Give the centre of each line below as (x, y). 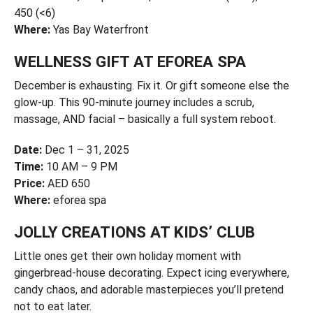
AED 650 (67, 183)
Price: (29, 183)
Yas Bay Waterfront (99, 29)
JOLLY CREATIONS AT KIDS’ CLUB (134, 232)
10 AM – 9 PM (80, 166)
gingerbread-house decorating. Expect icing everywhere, (151, 272)
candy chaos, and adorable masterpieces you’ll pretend (148, 289)
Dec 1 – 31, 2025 (85, 150)
